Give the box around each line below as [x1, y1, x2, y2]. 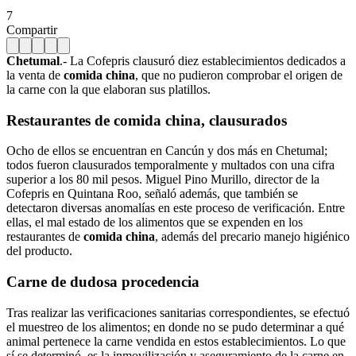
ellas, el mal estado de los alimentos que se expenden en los [6, 215, 303, 230]
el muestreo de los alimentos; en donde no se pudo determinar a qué [6, 319, 344, 334]
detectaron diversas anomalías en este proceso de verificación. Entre [6, 201, 345, 215]
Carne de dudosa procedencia [6, 273, 199, 290]
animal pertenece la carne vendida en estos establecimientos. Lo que [6, 334, 346, 348]
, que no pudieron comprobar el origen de [135, 68, 342, 82]
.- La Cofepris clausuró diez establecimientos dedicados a [60, 53, 346, 68]
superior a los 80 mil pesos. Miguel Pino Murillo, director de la [6, 172, 319, 187]
